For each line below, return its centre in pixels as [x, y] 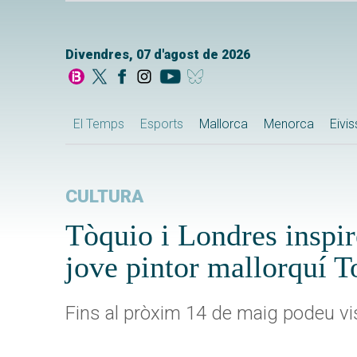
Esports [162, 124]
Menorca [289, 124]
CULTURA [104, 197]
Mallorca [224, 124]
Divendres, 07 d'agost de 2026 [158, 55]
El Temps [99, 124]
